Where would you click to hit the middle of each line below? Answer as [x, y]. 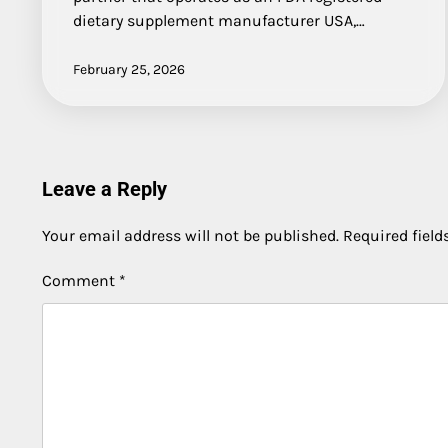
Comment [80, 280]
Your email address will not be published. [190, 235]
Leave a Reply [104, 188]
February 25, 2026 [129, 69]
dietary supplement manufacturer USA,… [219, 20]
